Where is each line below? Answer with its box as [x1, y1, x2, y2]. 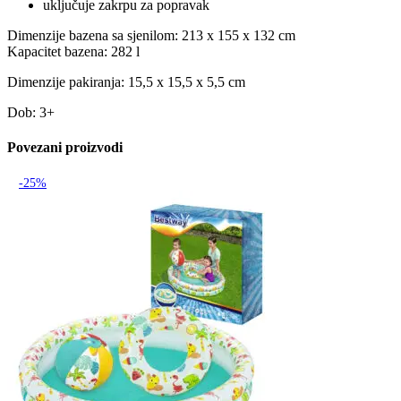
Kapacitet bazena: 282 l [7, 43, 140, 59]
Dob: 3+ [7, 104, 55, 120]
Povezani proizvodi [7, 140, 123, 156]
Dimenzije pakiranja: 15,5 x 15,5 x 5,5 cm [7, 73, 245, 90]
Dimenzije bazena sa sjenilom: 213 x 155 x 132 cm [7, 27, 295, 43]
